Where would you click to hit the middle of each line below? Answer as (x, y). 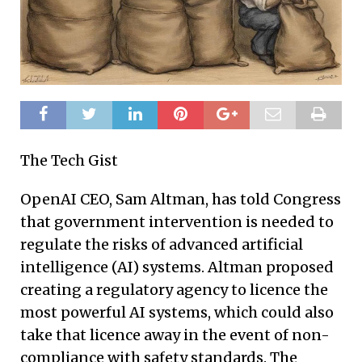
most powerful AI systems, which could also (177, 312)
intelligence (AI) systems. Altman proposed (177, 267)
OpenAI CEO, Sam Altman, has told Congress (181, 199)
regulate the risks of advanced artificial (162, 244)
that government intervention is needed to (177, 221)
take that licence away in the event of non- (175, 335)
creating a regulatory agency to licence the (174, 289)
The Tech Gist (69, 160)
